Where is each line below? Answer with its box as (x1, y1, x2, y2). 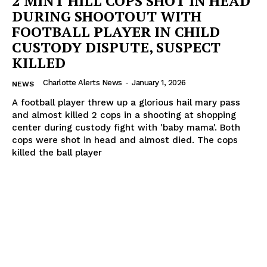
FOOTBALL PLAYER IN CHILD (12, 22, 220, 42)
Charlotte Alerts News (43, 78, 122, 88)
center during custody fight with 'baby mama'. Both (12, 122, 240, 133)
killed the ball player (12, 147, 102, 159)
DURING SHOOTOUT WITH (12, 7, 201, 26)
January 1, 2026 (132, 78, 186, 88)
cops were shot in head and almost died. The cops (12, 135, 238, 146)
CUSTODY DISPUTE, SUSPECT (12, 38, 221, 57)
